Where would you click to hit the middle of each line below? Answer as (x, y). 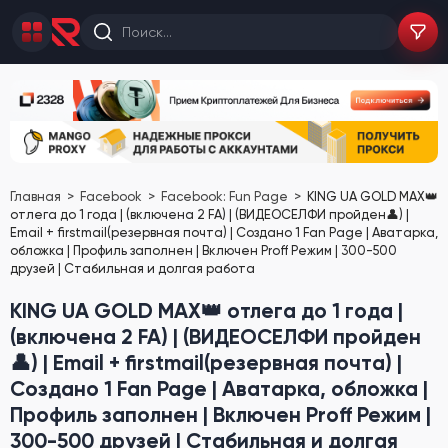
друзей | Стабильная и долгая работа (132, 268)
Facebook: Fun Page (226, 196)
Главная (37, 196)
